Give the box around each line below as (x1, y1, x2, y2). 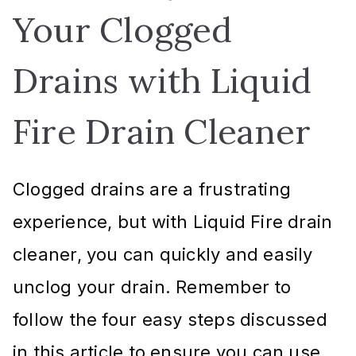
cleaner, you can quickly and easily (13, 243, 313, 265)
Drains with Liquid (13, 58, 311, 103)
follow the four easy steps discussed (13, 308, 327, 330)
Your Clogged (13, 7, 233, 52)
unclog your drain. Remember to (13, 276, 292, 297)
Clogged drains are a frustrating (13, 178, 292, 199)
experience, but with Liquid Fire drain (13, 211, 333, 232)
